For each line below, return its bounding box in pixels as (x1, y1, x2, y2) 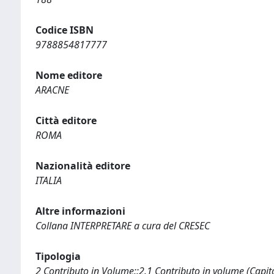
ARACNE (35, 83, 69, 97)
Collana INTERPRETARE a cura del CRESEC (35, 219, 210, 232)
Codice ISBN (35, 23, 94, 37)
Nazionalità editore (35, 159, 130, 172)
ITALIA (35, 174, 62, 187)
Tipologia (35, 250, 81, 263)
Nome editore (35, 68, 102, 82)
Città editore (35, 114, 97, 127)
